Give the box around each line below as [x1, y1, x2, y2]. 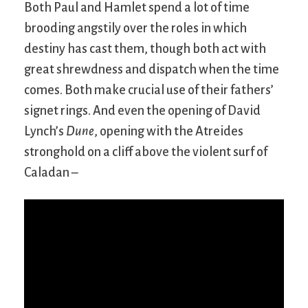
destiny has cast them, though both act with [24, 41, 266, 56]
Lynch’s [24, 124, 66, 138]
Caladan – [24, 165, 78, 179]
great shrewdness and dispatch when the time [24, 62, 279, 76]
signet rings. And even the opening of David [24, 103, 261, 118]
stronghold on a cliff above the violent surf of [24, 144, 267, 159]
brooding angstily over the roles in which [24, 21, 247, 35]
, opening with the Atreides [94, 124, 243, 138]
